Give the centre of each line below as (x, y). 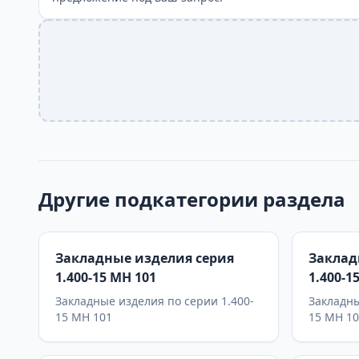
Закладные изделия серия (145, 258)
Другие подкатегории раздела (192, 199)
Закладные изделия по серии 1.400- (155, 301)
